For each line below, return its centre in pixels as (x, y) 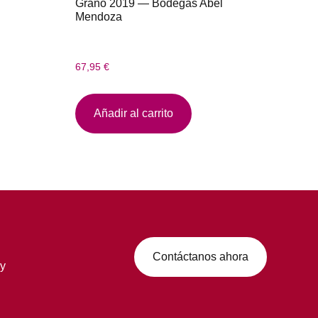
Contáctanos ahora (201, 257)
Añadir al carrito (133, 113)
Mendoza (99, 17)
